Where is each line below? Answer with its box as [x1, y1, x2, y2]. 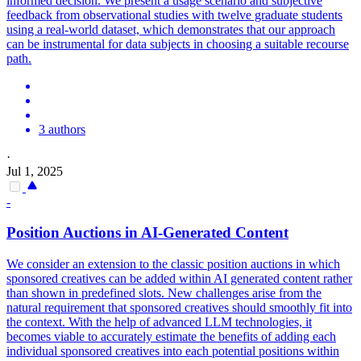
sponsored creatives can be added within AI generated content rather [6, 271, 352, 285]
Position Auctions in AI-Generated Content [6, 224, 288, 242]
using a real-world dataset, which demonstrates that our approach [6, 22, 335, 36]
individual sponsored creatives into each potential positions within [6, 343, 339, 358]
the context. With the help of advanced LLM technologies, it [6, 314, 312, 329]
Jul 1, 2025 [6, 164, 63, 178]
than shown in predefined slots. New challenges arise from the [6, 285, 322, 300]
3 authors [39, 122, 85, 136]
